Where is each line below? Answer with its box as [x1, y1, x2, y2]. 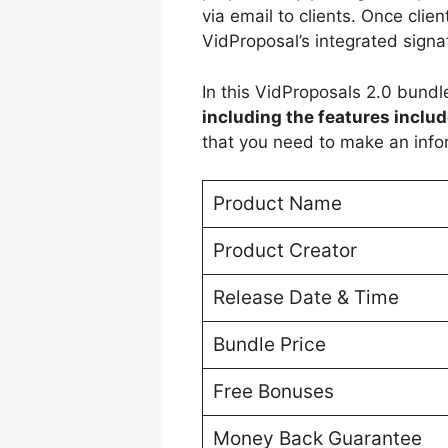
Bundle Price [212, 333, 326, 357]
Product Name [212, 192, 342, 216]
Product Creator [212, 239, 357, 263]
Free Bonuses [212, 380, 334, 404]
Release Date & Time [212, 286, 399, 310]
